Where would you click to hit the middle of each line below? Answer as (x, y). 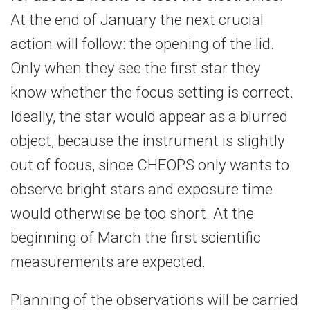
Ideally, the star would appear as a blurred (149, 117)
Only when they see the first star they (136, 68)
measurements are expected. (108, 262)
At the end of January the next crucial (137, 20)
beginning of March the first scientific (136, 238)
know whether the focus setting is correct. (152, 92)
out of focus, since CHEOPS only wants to (150, 165)
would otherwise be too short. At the (132, 213)
